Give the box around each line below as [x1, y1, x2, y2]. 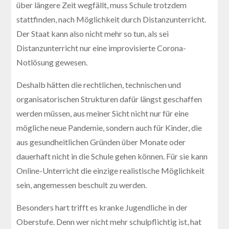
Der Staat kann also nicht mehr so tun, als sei [16, 28, 169, 38]
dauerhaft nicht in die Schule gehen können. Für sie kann [16, 151, 208, 161]
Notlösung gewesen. [16, 57, 88, 67]
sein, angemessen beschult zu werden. [16, 179, 147, 190]
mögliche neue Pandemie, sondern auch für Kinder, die [16, 122, 202, 132]
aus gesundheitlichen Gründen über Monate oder [16, 136, 186, 147]
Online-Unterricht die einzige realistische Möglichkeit [16, 165, 205, 175]
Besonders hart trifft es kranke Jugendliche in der [16, 202, 188, 212]
